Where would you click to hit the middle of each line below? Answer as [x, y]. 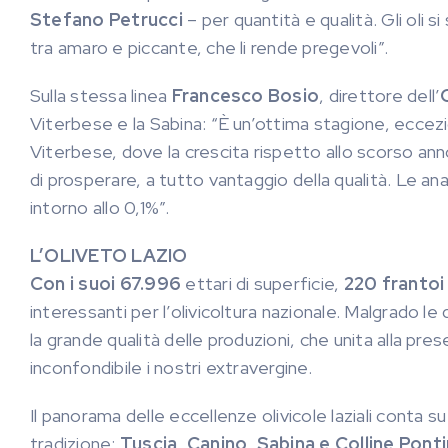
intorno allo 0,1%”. [100, 207]
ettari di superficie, [262, 283]
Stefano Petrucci [106, 19]
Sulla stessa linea [101, 95]
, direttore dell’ [380, 95]
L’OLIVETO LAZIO [109, 255]
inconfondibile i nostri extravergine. [171, 367]
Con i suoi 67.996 [106, 283]
